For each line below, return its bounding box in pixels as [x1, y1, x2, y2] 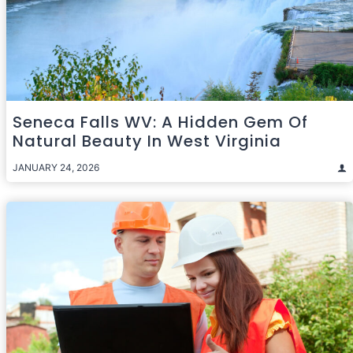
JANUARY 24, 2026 [13, 162, 99, 173]
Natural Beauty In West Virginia [13, 130, 281, 152]
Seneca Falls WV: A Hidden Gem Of [13, 111, 308, 133]
